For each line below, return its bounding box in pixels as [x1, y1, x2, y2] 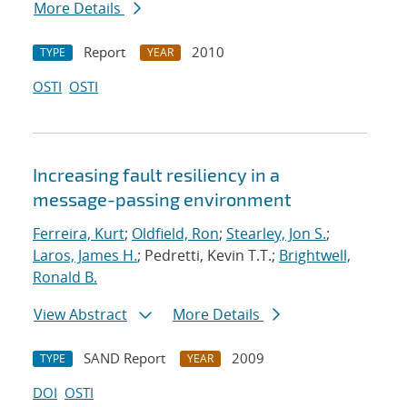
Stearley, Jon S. [226, 223, 326, 244]
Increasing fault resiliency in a [33, 164, 280, 186]
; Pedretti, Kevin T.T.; [137, 245, 279, 266]
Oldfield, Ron [132, 223, 219, 244]
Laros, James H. [33, 245, 137, 266]
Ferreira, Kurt [33, 223, 124, 244]
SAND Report [84, 349, 165, 368]
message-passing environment [33, 188, 292, 211]
